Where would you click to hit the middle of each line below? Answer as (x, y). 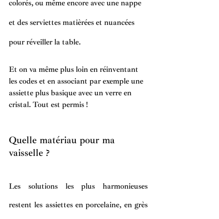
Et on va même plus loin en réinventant (75, 70)
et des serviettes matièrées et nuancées (73, 23)
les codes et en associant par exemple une (77, 81)
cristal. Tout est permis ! (50, 105)
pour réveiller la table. (46, 42)
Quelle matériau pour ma (63, 140)
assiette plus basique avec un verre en (71, 93)
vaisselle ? (29, 153)
